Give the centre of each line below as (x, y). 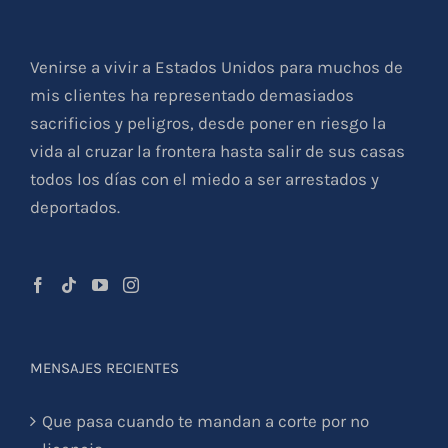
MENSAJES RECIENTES (104, 367)
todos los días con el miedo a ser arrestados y (204, 178)
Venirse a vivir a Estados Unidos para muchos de (216, 66)
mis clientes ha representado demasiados (192, 94)
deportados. (75, 206)
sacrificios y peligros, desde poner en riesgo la (208, 122)
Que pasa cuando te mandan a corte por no (205, 420)
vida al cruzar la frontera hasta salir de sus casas (217, 150)
